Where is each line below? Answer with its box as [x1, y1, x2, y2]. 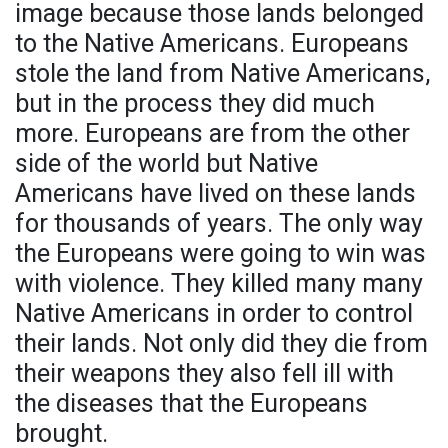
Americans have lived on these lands [15, 179, 416, 209]
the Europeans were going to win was [15, 239, 426, 269]
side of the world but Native [15, 149, 318, 179]
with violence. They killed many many [15, 269, 423, 299]
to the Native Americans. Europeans [15, 29, 409, 59]
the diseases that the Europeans [15, 389, 368, 419]
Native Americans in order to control [15, 299, 413, 329]
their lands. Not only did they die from [15, 329, 428, 359]
